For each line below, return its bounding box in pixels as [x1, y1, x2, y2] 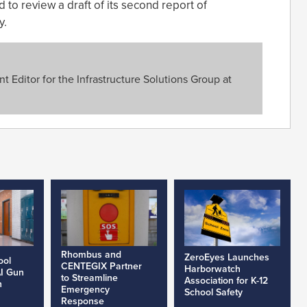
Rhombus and [60, 249, 121, 261]
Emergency [60, 284, 110, 296]
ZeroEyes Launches [184, 251, 269, 264]
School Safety [184, 286, 243, 299]
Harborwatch [184, 263, 241, 275]
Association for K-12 [184, 275, 268, 287]
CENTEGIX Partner [60, 260, 142, 273]
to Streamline [60, 272, 118, 284]
